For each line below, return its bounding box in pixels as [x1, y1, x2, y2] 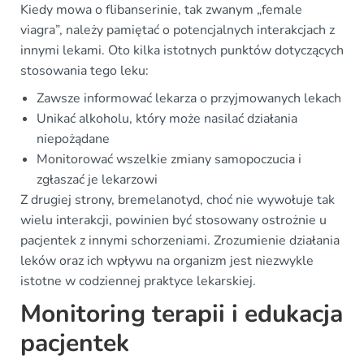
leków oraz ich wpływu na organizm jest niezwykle [20, 251, 314, 270]
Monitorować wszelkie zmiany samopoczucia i [37, 149, 301, 168]
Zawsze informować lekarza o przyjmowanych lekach [37, 89, 341, 107]
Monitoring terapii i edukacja [20, 297, 343, 331]
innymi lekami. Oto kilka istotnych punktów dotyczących [20, 41, 344, 59]
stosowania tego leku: [20, 61, 149, 80]
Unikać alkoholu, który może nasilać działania [37, 109, 297, 128]
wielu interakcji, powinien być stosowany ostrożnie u [20, 210, 327, 229]
